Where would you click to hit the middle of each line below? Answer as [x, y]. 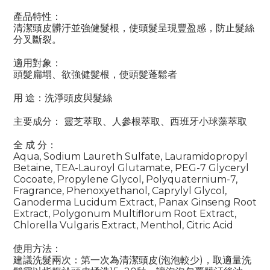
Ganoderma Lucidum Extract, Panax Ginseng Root [135, 202]
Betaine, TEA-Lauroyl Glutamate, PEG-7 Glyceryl [131, 168]
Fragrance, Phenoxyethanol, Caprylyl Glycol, [120, 191]
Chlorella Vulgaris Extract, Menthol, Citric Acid [123, 225]
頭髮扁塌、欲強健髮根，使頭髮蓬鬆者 [95, 75]
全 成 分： [35, 145]
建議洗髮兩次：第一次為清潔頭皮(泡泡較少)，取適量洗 [132, 260]
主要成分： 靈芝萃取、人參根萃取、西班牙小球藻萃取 [130, 122]
